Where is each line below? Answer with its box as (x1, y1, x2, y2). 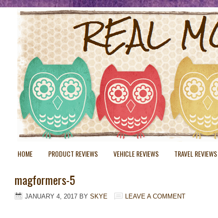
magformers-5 (15, 171, 75, 188)
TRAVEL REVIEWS (174, 148, 217, 159)
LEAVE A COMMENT (125, 193, 185, 200)
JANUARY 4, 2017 (25, 193, 77, 200)
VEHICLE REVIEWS (113, 148, 159, 159)
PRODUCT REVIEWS (48, 148, 98, 159)
